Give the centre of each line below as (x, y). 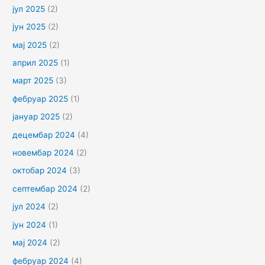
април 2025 (35, 63)
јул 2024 (29, 207)
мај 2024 (30, 243)
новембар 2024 (43, 153)
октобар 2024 (40, 171)
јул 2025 (29, 9)
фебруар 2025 (41, 98)
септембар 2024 (45, 188)
